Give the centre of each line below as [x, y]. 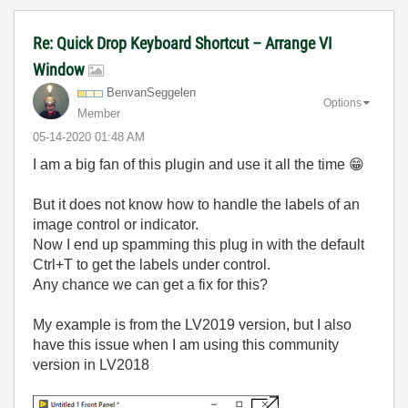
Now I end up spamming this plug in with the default [199, 245]
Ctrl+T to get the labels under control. [152, 265]
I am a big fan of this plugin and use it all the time [191, 164]
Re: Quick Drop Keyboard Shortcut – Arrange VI [183, 43]
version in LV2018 [91, 365]
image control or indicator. [116, 224]
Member [99, 113]
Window [61, 70]
